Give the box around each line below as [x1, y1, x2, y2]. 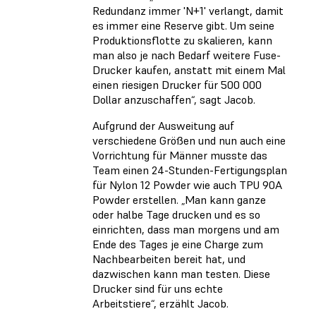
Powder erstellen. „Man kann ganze [92, 193, 266, 207]
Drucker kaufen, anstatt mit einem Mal [92, 63, 286, 78]
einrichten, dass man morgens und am [92, 222, 279, 237]
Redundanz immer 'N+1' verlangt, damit [92, 4, 284, 18]
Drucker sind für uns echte [92, 281, 223, 296]
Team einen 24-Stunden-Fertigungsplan [92, 163, 287, 178]
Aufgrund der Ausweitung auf [92, 119, 234, 133]
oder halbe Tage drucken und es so [92, 207, 260, 222]
